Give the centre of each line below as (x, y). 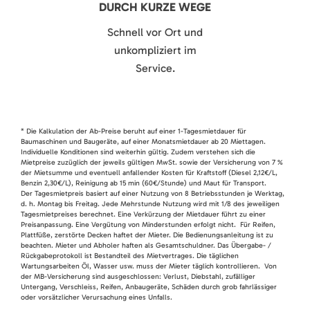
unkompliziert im (155, 50)
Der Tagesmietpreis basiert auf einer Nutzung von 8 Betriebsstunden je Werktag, (153, 193)
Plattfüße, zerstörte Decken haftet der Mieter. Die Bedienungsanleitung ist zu (147, 235)
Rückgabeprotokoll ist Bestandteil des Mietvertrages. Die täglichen (130, 255)
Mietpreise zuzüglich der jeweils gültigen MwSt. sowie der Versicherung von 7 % (152, 162)
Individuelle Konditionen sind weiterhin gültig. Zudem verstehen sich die (138, 152)
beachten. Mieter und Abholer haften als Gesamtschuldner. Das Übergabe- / (146, 245)
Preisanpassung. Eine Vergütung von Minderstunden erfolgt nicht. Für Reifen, (148, 224)
